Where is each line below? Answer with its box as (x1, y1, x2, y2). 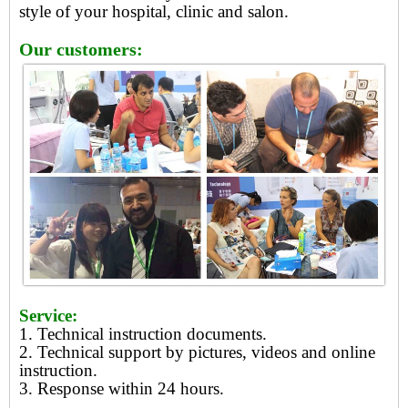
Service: (19, 305, 77, 325)
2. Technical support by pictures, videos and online (19, 342, 375, 362)
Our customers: (19, 39, 143, 60)
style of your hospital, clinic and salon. (19, 2, 289, 22)
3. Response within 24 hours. (19, 378, 224, 398)
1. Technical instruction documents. (19, 323, 267, 343)
